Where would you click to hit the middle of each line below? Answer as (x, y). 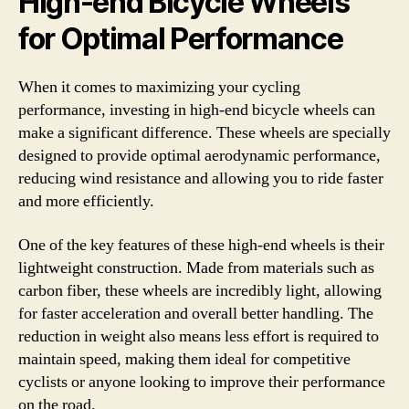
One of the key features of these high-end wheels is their (201, 245)
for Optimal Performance (181, 39)
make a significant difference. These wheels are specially (204, 133)
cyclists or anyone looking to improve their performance (202, 382)
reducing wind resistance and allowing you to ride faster (201, 178)
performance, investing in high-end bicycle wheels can (197, 110)
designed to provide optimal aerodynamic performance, (199, 156)
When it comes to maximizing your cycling (159, 87)
